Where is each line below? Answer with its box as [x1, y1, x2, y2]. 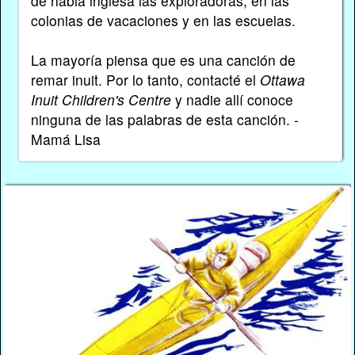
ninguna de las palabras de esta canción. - [30, 109, 299, 129]
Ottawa [259, 69, 305, 90]
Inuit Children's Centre [30, 89, 171, 109]
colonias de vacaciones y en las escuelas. [30, 10, 296, 30]
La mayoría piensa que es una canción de [30, 49, 296, 70]
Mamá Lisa [30, 128, 101, 149]
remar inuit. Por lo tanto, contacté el [30, 69, 260, 90]
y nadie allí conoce [170, 89, 293, 109]
